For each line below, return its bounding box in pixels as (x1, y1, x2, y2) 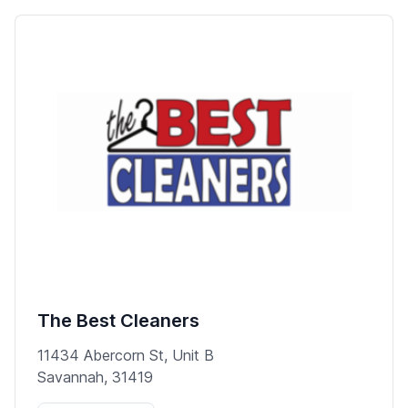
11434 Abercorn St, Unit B (37, 346, 214, 365)
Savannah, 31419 (37, 368, 153, 387)
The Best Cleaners (37, 310, 199, 332)
